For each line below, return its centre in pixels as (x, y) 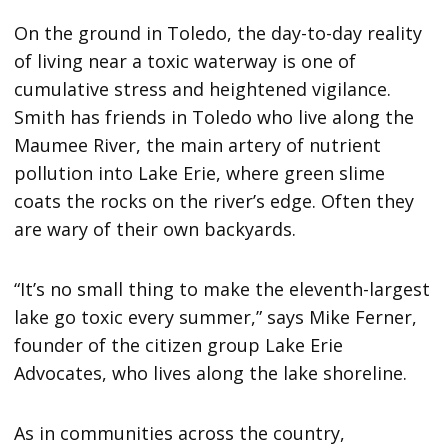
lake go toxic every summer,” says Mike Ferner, (216, 317)
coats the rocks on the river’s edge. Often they (214, 201)
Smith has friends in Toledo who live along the (214, 117)
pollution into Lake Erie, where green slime (200, 173)
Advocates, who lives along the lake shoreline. (211, 373)
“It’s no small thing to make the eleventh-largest (222, 289)
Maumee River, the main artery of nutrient (198, 145)
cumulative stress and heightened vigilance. (203, 89)
